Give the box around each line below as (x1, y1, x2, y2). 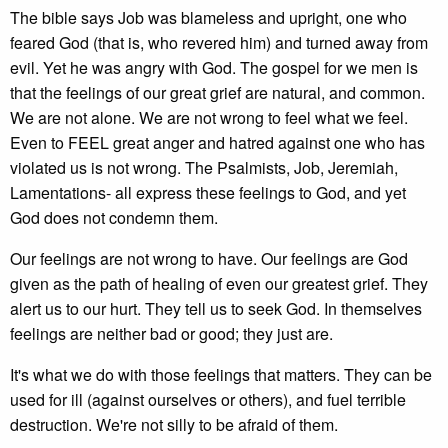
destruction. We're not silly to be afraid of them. (10, 413, 338, 436)
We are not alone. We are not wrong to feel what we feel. (10, 106, 408, 129)
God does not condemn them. (10, 206, 218, 229)
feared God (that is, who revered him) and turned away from (10, 31, 428, 54)
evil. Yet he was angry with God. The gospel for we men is (10, 56, 418, 79)
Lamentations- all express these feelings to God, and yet (10, 181, 406, 204)
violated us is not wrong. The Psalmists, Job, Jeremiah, (10, 156, 398, 179)
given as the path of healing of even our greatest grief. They (10, 272, 428, 295)
